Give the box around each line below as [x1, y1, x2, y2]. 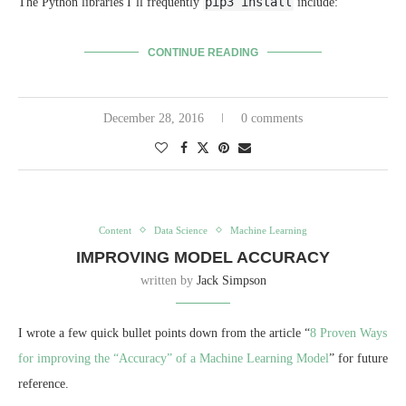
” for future [329, 351, 388, 365]
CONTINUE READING [148, 45, 258, 59]
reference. [18, 376, 69, 391]
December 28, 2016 [103, 111, 204, 125]
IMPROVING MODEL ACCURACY [76, 247, 330, 266]
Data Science [154, 224, 208, 236]
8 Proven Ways [310, 325, 387, 340]
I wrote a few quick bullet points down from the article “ [18, 325, 310, 340]
